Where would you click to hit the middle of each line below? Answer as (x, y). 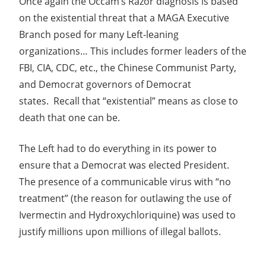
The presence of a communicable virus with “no (125, 181)
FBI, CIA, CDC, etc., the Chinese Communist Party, (128, 67)
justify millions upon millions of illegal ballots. (120, 231)
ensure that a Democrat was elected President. (125, 165)
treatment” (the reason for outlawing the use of (125, 198)
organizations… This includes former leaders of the (133, 51)
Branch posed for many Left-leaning (99, 34)
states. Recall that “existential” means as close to (129, 101)
